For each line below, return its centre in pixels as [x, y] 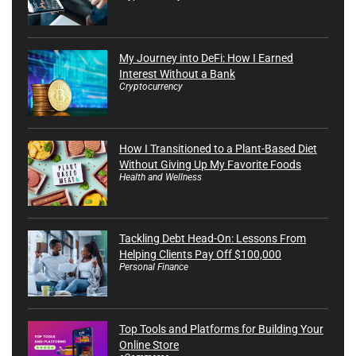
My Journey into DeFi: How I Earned [206, 58]
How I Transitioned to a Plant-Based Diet [218, 148]
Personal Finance [154, 267]
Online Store [149, 345]
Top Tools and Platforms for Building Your [221, 329]
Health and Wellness [161, 177]
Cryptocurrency [151, 86]
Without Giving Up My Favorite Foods [210, 164]
